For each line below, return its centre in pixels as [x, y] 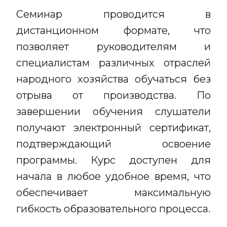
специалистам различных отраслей [113, 63]
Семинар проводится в [113, 14]
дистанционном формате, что [113, 30]
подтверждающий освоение [113, 144]
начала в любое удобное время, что [113, 176]
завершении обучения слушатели [113, 111]
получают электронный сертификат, [113, 128]
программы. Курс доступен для [113, 160]
